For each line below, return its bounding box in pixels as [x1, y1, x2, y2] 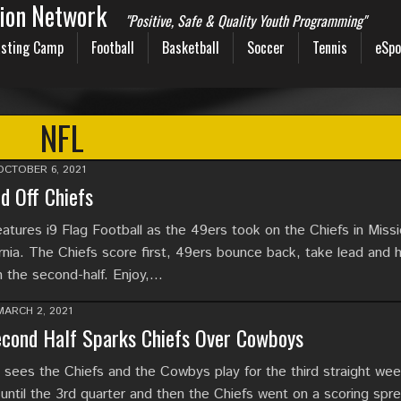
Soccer [247, 37, 285, 58]
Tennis [312, 37, 347, 58]
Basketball [162, 37, 219, 58]
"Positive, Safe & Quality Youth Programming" [125, 10, 366, 31]
